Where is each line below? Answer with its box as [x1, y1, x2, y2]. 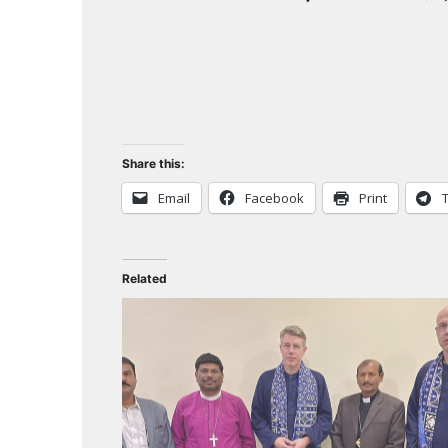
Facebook [245, 188, 304, 207]
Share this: [122, 155, 185, 171]
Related [122, 270, 167, 286]
